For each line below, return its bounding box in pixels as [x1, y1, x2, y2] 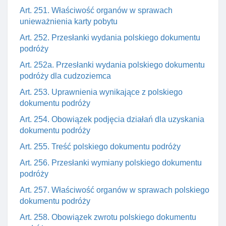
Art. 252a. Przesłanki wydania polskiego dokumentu [20, 61, 205, 69]
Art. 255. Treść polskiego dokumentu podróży [20, 142, 181, 151]
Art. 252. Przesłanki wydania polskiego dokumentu [20, 33, 200, 42]
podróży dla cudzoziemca [20, 72, 111, 80]
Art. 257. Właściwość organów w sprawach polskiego [20, 186, 209, 194]
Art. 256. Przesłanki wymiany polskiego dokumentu [20, 158, 202, 167]
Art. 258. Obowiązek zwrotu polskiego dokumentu [20, 213, 196, 221]
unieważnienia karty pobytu [20, 17, 118, 26]
